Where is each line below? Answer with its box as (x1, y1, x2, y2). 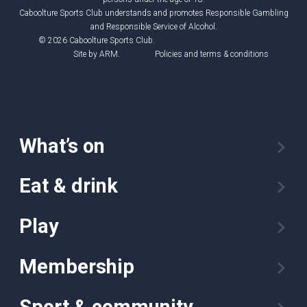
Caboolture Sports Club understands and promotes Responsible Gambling (19, 8, 288, 18)
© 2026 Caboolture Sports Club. (38, 35, 155, 45)
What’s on (19, 134, 105, 158)
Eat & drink (19, 174, 118, 198)
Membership (19, 254, 134, 278)
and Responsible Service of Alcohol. (90, 21, 217, 32)
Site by (73, 49, 99, 59)
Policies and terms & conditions (155, 49, 269, 59)
